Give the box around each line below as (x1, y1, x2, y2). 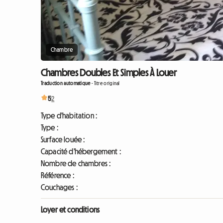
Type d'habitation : (41, 111, 98, 119)
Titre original (94, 81, 120, 86)
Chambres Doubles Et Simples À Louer (41, 68, 177, 78)
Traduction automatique (41, 81, 91, 86)
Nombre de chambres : (41, 159, 111, 167)
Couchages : (41, 183, 78, 191)
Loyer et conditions (41, 206, 100, 214)
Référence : (41, 171, 74, 179)
